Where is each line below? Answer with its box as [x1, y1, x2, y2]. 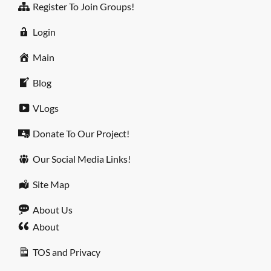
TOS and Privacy [32, 246, 100, 258]
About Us [32, 204, 73, 216]
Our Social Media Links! [32, 153, 131, 165]
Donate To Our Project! [32, 128, 129, 140]
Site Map [32, 178, 70, 191]
